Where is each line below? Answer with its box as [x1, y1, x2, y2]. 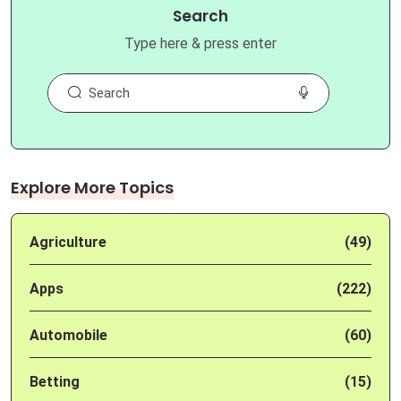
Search [173, 5, 228, 28]
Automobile [30, 327, 107, 345]
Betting [30, 373, 80, 391]
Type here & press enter [124, 35, 277, 53]
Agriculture [30, 234, 107, 252]
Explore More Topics [11, 176, 174, 200]
